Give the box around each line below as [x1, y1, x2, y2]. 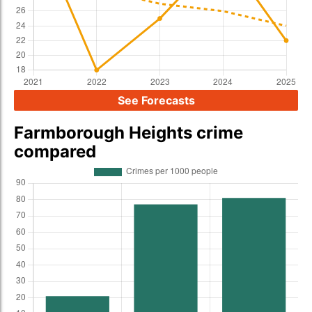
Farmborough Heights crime [14, 123, 243, 143]
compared [14, 141, 96, 162]
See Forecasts [117, 93, 195, 107]
